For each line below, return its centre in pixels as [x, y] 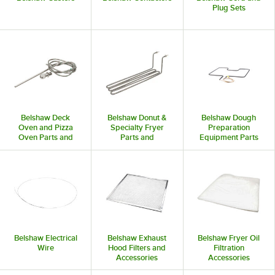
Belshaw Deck [46, 118]
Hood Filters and [137, 248]
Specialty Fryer [137, 128]
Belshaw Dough [229, 118]
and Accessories [229, 147]
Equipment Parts [229, 137]
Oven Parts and [45, 137]
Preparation [229, 128]
